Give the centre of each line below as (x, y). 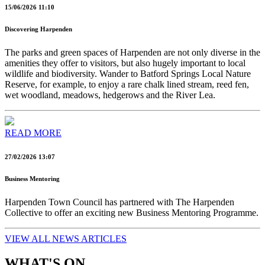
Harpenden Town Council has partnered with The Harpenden (119, 202)
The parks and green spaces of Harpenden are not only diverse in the (132, 52)
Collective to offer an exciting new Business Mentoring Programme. (132, 212)
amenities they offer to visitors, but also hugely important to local (125, 63)
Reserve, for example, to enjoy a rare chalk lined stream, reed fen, (127, 84)
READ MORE (33, 132)
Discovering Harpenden (38, 29)
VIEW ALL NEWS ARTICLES (66, 238)
